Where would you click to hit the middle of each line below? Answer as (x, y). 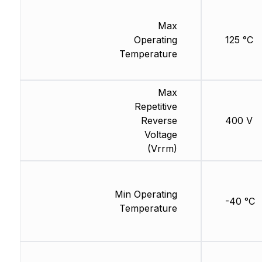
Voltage (161, 135)
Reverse (159, 121)
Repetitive (156, 107)
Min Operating (146, 194)
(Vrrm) (162, 149)
